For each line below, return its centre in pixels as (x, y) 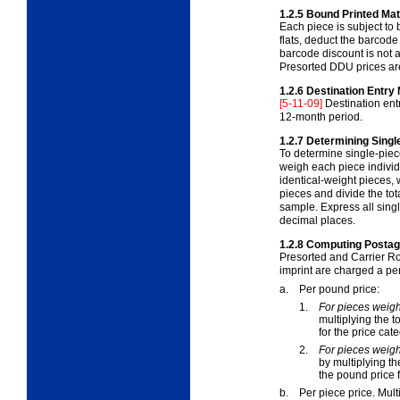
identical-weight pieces (335, 180)
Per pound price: (339, 289)
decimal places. (317, 220)
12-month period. (321, 117)
